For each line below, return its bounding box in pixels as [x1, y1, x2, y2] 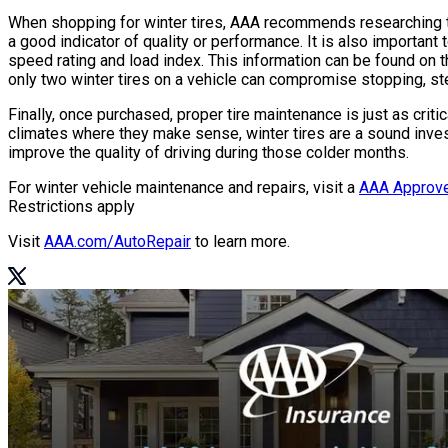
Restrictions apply [8, 197, 135, 217]
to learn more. [191, 232, 290, 252]
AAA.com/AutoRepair [44, 232, 191, 252]
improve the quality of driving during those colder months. [8, 143, 409, 163]
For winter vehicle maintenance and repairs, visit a [8, 178, 359, 198]
